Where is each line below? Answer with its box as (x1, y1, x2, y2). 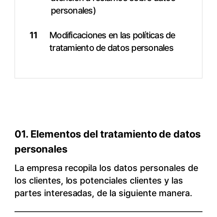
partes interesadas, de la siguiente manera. (14, 187, 192, 199)
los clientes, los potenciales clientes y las (14, 175, 183, 186)
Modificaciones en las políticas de (49, 29, 175, 40)
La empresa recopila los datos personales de (14, 162, 198, 173)
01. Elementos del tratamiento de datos (14, 128, 201, 140)
